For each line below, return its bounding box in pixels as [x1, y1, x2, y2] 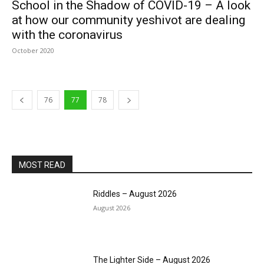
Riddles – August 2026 [93, 189, 177, 199]
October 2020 [12, 46, 54, 55]
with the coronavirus [12, 28, 123, 42]
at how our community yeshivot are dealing [12, 13, 245, 27]
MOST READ [19, 160, 65, 170]
